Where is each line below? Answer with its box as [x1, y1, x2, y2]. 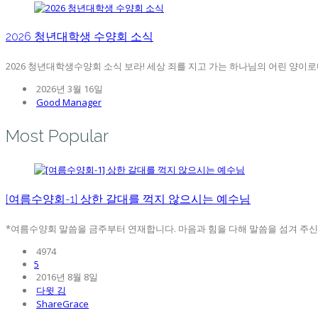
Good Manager [36, 96, 102, 109]
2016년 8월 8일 [34, 270, 98, 283]
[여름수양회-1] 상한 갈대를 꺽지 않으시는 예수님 [6, 192, 251, 206]
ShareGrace [36, 297, 89, 310]
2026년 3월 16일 [34, 82, 103, 96]
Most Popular [6, 126, 109, 147]
